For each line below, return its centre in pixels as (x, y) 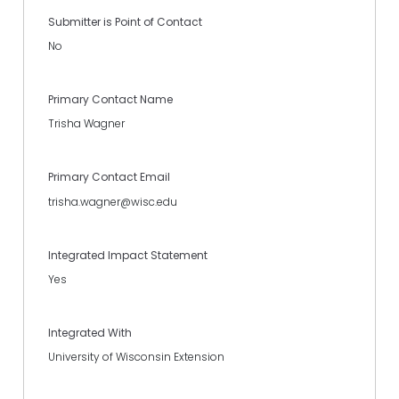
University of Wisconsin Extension (136, 357)
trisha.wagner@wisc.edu (113, 201)
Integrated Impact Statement (128, 255)
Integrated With (90, 333)
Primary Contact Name (110, 100)
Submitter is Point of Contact (125, 21)
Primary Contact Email (109, 177)
